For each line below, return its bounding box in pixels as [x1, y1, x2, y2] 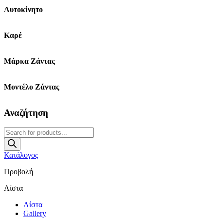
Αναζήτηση [4, 108, 48, 118]
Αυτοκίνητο [4, 5, 43, 14]
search [3, 135, 23, 144]
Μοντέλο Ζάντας [4, 83, 59, 91]
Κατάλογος [4, 150, 38, 159]
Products [3, 127, 30, 135]
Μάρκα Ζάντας [4, 57, 55, 66]
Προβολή [4, 167, 33, 176]
